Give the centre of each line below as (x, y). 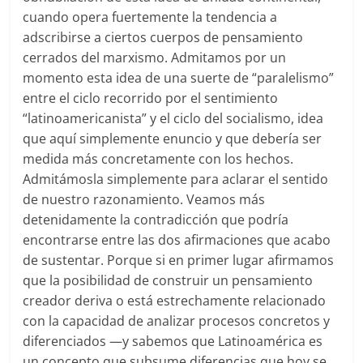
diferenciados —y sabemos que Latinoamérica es (173, 342)
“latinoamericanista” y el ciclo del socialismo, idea (173, 119)
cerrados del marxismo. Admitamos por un (155, 58)
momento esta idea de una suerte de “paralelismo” (179, 78)
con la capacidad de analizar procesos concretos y (177, 321)
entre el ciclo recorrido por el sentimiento (151, 98)
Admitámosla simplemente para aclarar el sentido (176, 179)
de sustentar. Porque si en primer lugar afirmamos (179, 261)
